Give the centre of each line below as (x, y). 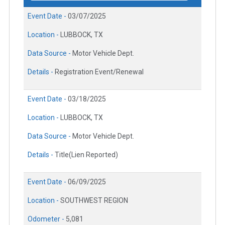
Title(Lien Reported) (86, 154)
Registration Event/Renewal (99, 72)
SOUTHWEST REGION (94, 200)
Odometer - (47, 219)
